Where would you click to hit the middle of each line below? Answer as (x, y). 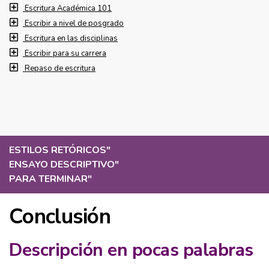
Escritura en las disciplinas (71, 38)
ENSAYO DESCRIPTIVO (62, 165)
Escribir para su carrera (65, 53)
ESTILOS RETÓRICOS (58, 150)
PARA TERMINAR (48, 179)
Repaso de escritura (60, 68)
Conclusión (60, 216)
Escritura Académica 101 (68, 8)
